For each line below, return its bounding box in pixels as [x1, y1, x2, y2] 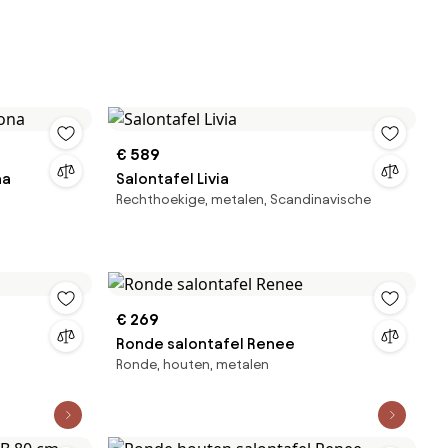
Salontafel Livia [116, 170, 229, 187]
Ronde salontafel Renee [116, 335, 295, 352]
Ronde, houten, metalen [116, 357, 269, 372]
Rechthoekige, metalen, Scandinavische [116, 192, 371, 207]
